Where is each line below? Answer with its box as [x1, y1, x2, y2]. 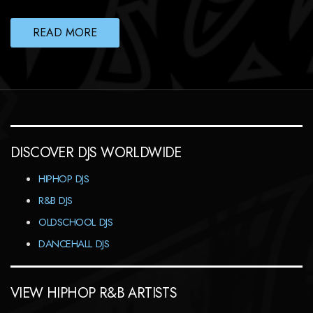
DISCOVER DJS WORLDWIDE [10, 143, 182, 163]
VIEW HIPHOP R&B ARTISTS [10, 283, 177, 304]
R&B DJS [38, 193, 73, 209]
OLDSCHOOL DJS [38, 214, 113, 231]
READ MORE [33, 24, 97, 41]
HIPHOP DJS [38, 171, 89, 187]
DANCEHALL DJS [38, 236, 110, 252]
